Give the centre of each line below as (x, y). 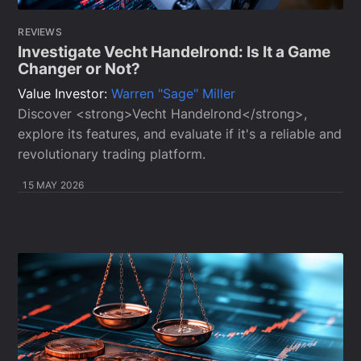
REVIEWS (40, 32)
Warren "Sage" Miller (174, 94)
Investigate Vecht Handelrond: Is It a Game (174, 52)
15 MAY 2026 (54, 185)
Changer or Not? (79, 69)
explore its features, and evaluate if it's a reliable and (180, 134)
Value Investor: (65, 94)
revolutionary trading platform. (112, 154)
